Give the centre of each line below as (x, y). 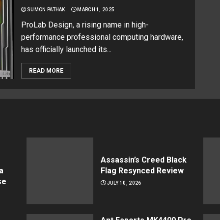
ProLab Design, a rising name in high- (85, 25)
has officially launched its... (67, 49)
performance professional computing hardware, (102, 37)
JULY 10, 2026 (124, 183)
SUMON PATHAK (46, 10)
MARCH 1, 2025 (96, 10)
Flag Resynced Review (142, 171)
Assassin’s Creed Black (143, 160)
